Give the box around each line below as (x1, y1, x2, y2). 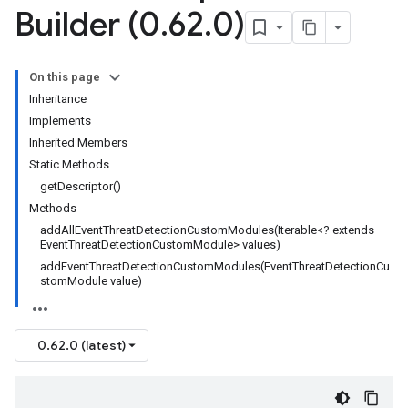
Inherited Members (29, 136, 127, 149)
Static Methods (29, 158, 109, 171)
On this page (29, 70, 100, 84)
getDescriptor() (40, 179, 121, 193)
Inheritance (29, 92, 87, 106)
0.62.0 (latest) (37, 337, 126, 353)
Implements (29, 114, 91, 127)
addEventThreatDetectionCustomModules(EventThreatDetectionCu (40, 260, 390, 273)
